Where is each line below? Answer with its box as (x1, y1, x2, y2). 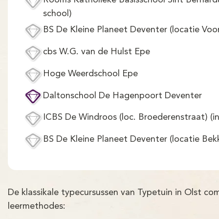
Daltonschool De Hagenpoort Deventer (43, 91, 202, 100)
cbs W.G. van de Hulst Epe (43, 47, 150, 56)
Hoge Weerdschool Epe (43, 69, 138, 78)
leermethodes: (8, 201, 66, 211)
